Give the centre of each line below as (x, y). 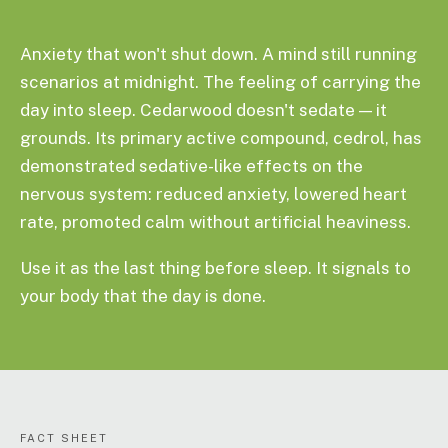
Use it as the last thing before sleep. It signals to (215, 268)
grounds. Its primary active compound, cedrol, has (221, 138)
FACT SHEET (64, 438)
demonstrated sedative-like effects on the (191, 166)
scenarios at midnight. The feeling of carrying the (220, 82)
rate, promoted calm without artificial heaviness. (215, 222)
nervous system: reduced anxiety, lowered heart (213, 194)
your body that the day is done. (143, 296)
